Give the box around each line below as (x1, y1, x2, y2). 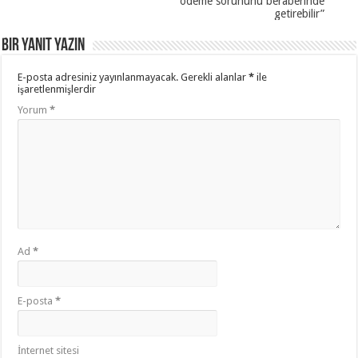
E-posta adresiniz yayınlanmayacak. (18, 70, 179, 83)
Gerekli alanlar (181, 70, 249, 83)
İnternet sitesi (18, 344, 80, 356)
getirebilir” (273, 6, 324, 20)
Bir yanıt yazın (2, 36, 86, 55)
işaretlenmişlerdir (18, 82, 97, 95)
